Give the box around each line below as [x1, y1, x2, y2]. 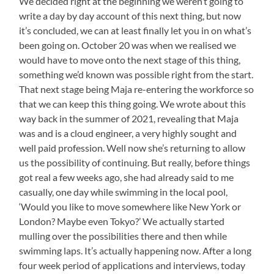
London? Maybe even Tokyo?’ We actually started [19, 215, 225, 227]
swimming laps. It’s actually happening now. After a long [19, 244, 252, 256]
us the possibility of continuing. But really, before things [19, 156, 251, 168]
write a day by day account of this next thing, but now [19, 9, 242, 21]
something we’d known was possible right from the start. [19, 68, 254, 80]
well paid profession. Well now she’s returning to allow [19, 141, 246, 154]
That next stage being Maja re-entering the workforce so [19, 83, 254, 95]
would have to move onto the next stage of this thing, [19, 53, 241, 65]
